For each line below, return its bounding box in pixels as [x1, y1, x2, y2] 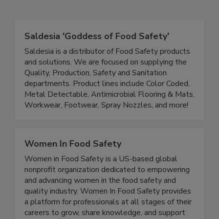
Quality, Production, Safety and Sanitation [24, 88, 167, 99]
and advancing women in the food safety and [24, 196, 176, 207]
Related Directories [15, 6, 138, 25]
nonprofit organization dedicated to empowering [24, 185, 190, 196]
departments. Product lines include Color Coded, [24, 99, 190, 110]
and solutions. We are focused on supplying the [24, 77, 187, 88]
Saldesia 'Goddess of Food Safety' [24, 51, 169, 63]
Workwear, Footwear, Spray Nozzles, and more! [24, 120, 188, 131]
